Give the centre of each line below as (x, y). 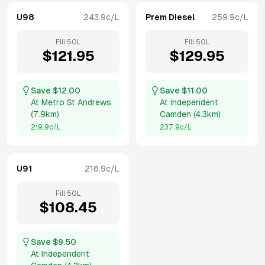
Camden (175, 114)
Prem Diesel (170, 17)
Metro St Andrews (76, 102)
